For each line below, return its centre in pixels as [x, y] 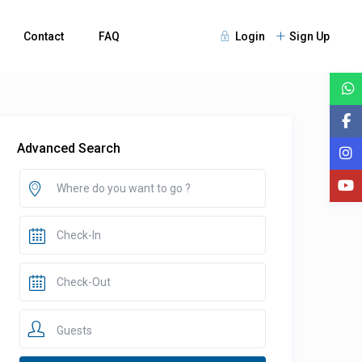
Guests [74, 331]
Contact [44, 37]
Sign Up [309, 37]
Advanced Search [69, 149]
